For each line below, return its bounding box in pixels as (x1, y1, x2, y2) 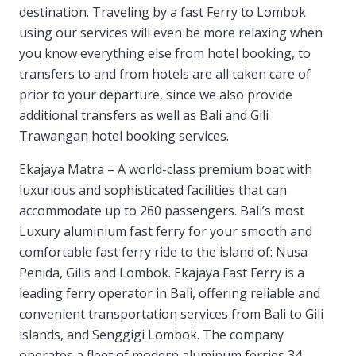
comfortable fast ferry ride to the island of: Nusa (19, 243, 308, 261)
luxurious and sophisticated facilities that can (19, 181, 287, 199)
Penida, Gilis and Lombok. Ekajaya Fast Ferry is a (19, 264, 304, 282)
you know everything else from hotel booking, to (19, 44, 311, 63)
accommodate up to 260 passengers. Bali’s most (19, 202, 304, 220)
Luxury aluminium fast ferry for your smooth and (19, 222, 312, 241)
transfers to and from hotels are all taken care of (19, 65, 311, 83)
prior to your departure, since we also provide (19, 86, 292, 104)
